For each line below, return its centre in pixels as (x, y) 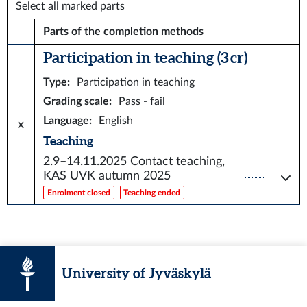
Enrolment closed (78, 193)
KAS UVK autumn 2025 (107, 176)
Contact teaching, (177, 162)
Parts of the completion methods (123, 32)
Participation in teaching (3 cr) (145, 57)
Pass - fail (142, 101)
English (116, 121)
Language (66, 121)
